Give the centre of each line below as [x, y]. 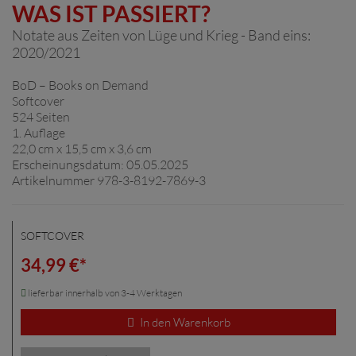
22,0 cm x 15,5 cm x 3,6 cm [82, 149]
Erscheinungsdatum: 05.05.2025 [100, 164]
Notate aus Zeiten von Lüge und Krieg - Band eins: [161, 35]
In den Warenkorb [184, 322]
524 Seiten [41, 117]
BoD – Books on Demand [80, 85]
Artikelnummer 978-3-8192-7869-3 [109, 180]
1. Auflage [39, 133]
